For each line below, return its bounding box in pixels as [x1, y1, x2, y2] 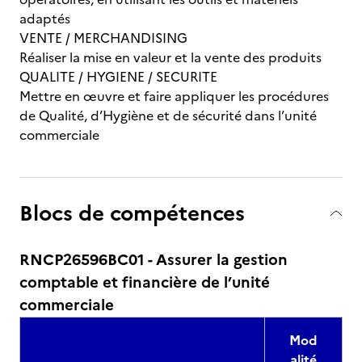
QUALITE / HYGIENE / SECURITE [19, 67, 217, 86]
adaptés [19, 9, 70, 28]
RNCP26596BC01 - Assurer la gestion [19, 248, 288, 271]
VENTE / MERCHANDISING [19, 28, 187, 48]
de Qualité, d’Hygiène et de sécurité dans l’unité [19, 106, 317, 125]
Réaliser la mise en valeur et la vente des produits [19, 48, 322, 67]
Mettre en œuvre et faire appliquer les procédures [19, 86, 329, 106]
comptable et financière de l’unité [19, 271, 270, 294]
